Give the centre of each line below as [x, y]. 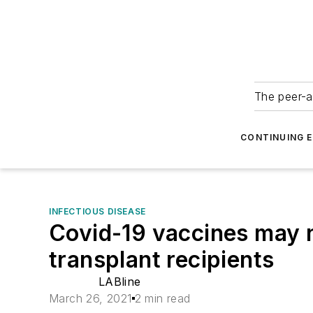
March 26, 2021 [90, 298]
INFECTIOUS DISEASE [97, 211]
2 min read [162, 298]
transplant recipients [162, 260]
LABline [119, 282]
